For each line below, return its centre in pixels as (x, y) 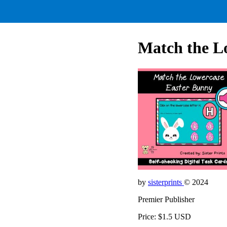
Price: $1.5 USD (164, 216)
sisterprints (166, 182)
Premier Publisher (166, 199)
